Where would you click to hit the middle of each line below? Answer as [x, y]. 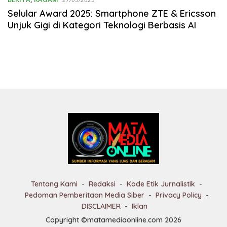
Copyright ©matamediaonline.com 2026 [113, 220]
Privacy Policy [178, 195]
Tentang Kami [54, 184]
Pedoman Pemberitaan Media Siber [84, 195]
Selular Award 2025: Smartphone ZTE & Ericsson [112, 13]
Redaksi [102, 184]
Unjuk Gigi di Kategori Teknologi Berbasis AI [102, 25]
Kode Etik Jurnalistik [161, 184]
